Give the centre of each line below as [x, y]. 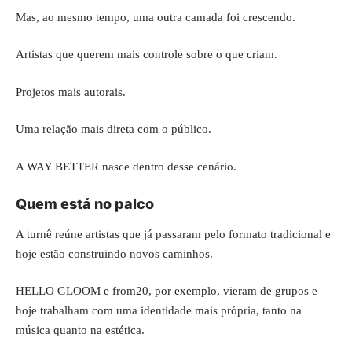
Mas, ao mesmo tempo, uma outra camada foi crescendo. [156, 17]
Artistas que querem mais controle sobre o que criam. [147, 54]
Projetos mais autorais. [71, 92]
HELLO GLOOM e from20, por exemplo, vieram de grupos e [167, 291]
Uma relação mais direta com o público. [114, 129]
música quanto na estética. [80, 330]
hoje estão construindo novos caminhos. [114, 253]
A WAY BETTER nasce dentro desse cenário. [126, 166]
